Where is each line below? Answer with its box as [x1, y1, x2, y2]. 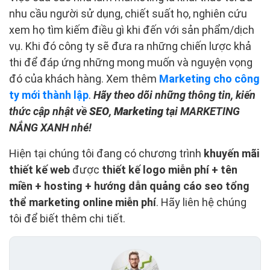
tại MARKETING [163, 105, 240, 118]
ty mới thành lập [9, 89, 89, 102]
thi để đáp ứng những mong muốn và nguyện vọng [9, 56, 253, 69]
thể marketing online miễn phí [9, 196, 156, 209]
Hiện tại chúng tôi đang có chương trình [9, 147, 204, 160]
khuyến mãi [204, 147, 259, 160]
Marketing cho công [159, 72, 260, 86]
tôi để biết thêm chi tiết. [9, 212, 125, 225]
